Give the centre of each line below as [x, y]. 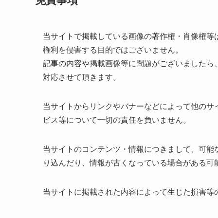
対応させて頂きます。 [82, 77]
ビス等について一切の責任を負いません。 [117, 120]
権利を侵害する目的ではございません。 [113, 50]
